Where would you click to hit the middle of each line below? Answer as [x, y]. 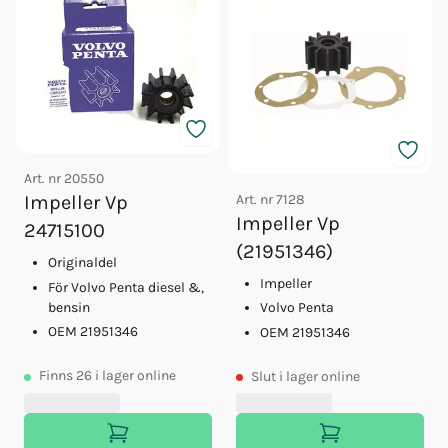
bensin [69, 307]
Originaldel [82, 262]
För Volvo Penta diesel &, [126, 287]
